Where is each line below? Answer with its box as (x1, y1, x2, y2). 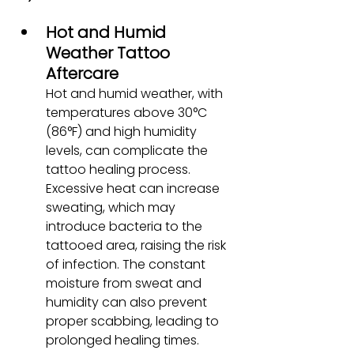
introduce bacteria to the (46, 217, 205, 235)
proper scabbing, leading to (46, 311, 222, 330)
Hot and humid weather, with (46, 84, 226, 103)
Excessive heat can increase (46, 179, 223, 198)
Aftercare (46, 62, 119, 85)
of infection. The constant (46, 254, 209, 273)
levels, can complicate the (46, 141, 211, 160)
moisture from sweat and (46, 273, 205, 292)
